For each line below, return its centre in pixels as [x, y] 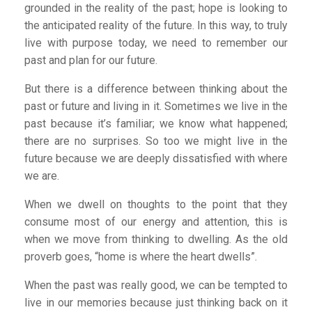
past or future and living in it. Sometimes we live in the [156, 106]
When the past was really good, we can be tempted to [156, 285]
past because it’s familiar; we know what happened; [156, 124]
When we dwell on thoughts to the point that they [156, 204]
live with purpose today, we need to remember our [156, 43]
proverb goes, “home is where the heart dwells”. [141, 257]
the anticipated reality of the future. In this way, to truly [156, 25]
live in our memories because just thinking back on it [156, 303]
